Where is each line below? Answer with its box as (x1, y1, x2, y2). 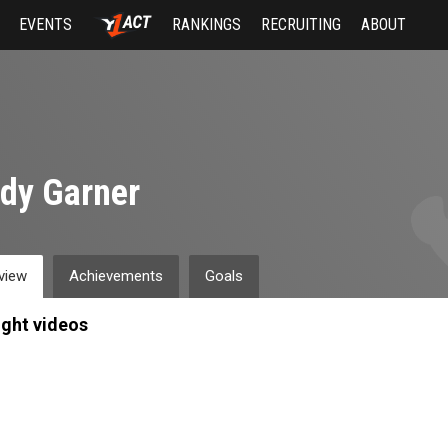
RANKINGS (171, 15, 241, 34)
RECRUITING (260, 15, 341, 34)
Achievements (68, 267, 163, 285)
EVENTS (19, 15, 73, 34)
